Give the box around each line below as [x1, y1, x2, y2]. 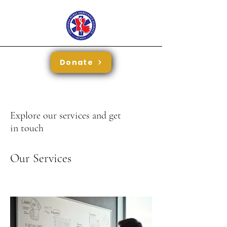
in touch [10, 122, 44, 134]
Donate [59, 57, 94, 67]
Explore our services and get [10, 109, 121, 122]
